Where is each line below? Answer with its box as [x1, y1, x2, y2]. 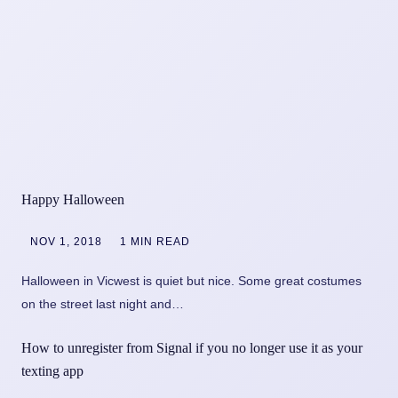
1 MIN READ [120, 235, 190, 249]
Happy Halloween [21, 191, 124, 207]
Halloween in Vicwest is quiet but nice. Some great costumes [21, 274, 362, 289]
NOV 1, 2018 [30, 235, 102, 249]
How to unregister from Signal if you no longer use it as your [21, 340, 362, 356]
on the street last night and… [21, 297, 184, 312]
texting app [21, 363, 84, 379]
